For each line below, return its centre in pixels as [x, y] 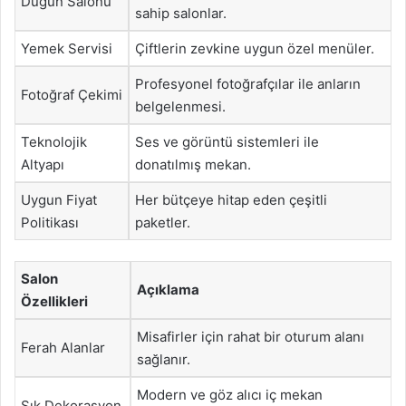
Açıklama [168, 289]
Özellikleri [54, 301]
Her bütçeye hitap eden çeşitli [231, 200]
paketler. [163, 222]
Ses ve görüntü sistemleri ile [227, 142]
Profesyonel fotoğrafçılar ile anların [248, 84]
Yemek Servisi [67, 48]
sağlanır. [164, 359]
